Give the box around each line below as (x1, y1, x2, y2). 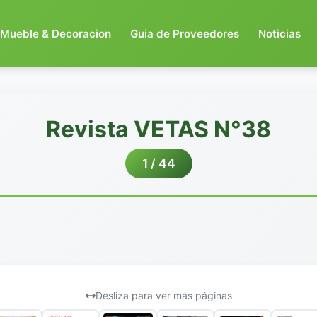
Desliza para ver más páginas (95, 289, 232, 301)
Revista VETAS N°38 (46, 115, 271, 143)
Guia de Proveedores (130, 26, 240, 40)
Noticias (258, 26, 301, 40)
